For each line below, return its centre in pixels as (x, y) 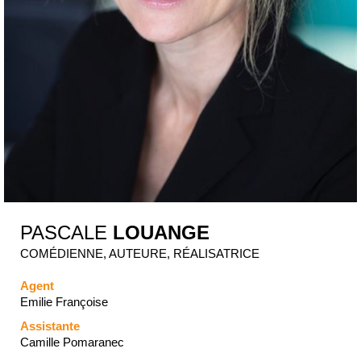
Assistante (50, 326)
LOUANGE (161, 233)
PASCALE (66, 233)
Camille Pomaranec (72, 342)
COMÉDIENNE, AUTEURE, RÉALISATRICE (140, 254)
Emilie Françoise (64, 302)
